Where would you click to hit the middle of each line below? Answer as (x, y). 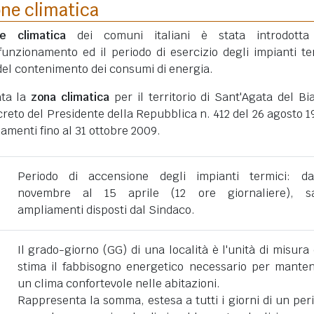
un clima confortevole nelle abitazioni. (118, 284)
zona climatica (70, 97)
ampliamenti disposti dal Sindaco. (106, 210)
